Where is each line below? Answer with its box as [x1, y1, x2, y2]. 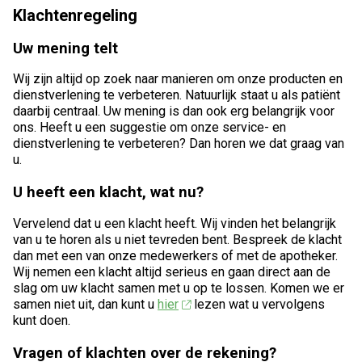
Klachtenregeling [13, 5, 137, 25]
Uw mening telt [13, 39, 118, 57]
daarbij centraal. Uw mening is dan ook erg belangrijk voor [13, 103, 335, 120]
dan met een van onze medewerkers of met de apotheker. [13, 247, 338, 263]
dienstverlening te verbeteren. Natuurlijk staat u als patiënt [13, 87, 340, 103]
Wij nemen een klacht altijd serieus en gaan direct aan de [13, 263, 330, 280]
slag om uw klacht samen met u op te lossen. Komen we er [13, 280, 344, 296]
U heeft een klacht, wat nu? [13, 183, 204, 201]
